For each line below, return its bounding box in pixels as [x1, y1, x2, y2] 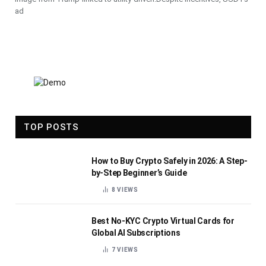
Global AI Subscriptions [91, 228, 180, 237]
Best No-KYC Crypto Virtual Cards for [91, 216, 235, 226]
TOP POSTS [24, 122, 79, 132]
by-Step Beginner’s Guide [91, 168, 187, 178]
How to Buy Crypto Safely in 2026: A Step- [91, 156, 248, 166]
